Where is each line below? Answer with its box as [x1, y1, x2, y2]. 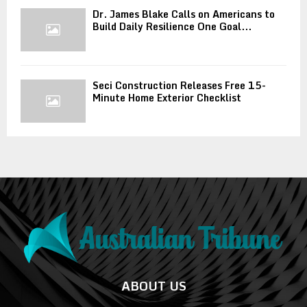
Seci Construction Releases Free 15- [93, 77, 266, 94]
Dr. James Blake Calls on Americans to [93, 5, 275, 22]
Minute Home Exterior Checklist [93, 90, 241, 106]
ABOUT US [121, 275, 186, 296]
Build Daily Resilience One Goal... [93, 18, 251, 34]
